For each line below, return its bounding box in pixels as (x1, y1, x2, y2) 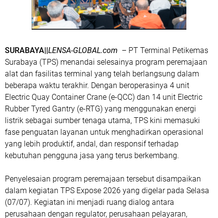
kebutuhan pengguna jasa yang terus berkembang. (5, 151, 181, 160)
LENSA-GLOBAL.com (48, 46, 118, 55)
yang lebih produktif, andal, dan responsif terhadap (5, 139, 179, 148)
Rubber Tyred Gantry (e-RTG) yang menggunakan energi (5, 104, 196, 113)
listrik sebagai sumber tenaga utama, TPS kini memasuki (5, 116, 200, 125)
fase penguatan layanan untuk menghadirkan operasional (5, 127, 203, 137)
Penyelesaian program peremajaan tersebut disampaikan (5, 174, 201, 183)
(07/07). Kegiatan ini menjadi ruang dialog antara (5, 198, 174, 207)
